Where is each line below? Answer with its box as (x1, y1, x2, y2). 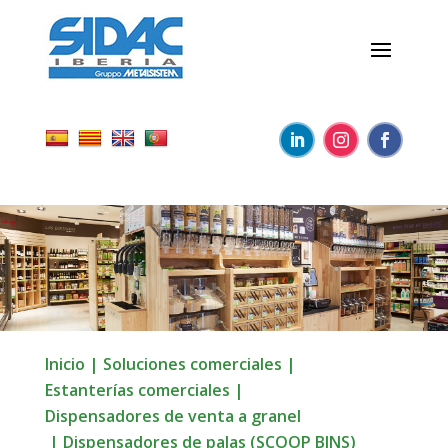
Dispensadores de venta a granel (44, 405, 301, 428)
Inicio (44, 353, 85, 376)
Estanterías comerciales (44, 379, 230, 402)
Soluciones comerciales (102, 353, 282, 376)
